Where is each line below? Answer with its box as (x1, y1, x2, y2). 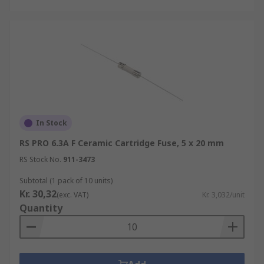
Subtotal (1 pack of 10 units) (19, 176, 113, 186)
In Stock (36, 118, 67, 128)
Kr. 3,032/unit (202, 190, 245, 200)
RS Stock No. (19, 154, 61, 164)
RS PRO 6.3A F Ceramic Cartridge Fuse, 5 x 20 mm (19, 137, 224, 148)
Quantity (19, 202, 62, 214)
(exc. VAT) (57, 190, 88, 200)
